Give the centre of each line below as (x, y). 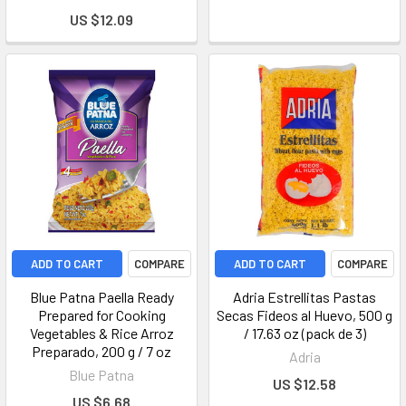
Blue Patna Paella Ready (101, 297)
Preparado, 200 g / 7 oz (101, 351)
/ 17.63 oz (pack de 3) (304, 333)
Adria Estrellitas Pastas (304, 297)
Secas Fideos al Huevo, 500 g (304, 315)
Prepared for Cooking (101, 315)
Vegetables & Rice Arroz (101, 333)
